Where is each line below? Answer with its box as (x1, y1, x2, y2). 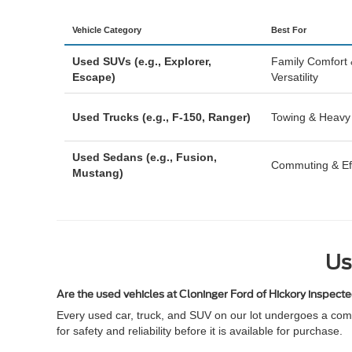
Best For (271, 25, 306, 35)
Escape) (72, 71, 115, 83)
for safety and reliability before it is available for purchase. (57, 324, 343, 337)
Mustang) (72, 167, 123, 179)
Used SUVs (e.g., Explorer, (72, 55, 211, 68)
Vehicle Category (72, 25, 141, 35)
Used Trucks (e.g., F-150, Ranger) (72, 111, 251, 123)
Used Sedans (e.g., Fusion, (72, 151, 217, 163)
